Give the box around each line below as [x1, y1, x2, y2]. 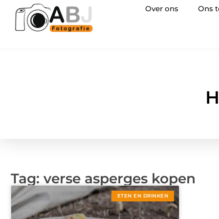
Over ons [145, 4, 178, 13]
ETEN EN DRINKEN [117, 193, 168, 199]
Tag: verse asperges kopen [11, 170, 196, 187]
